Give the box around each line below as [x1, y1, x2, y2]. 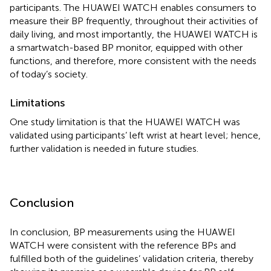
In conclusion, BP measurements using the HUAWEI [10, 226, 235, 238]
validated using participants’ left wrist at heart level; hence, [10, 129, 261, 141]
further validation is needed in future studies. [10, 142, 198, 154]
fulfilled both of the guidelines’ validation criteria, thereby [10, 252, 253, 264]
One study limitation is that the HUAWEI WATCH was [10, 116, 240, 128]
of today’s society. [10, 68, 88, 80]
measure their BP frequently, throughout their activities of [10, 15, 258, 27]
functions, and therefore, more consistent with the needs [10, 54, 256, 67]
